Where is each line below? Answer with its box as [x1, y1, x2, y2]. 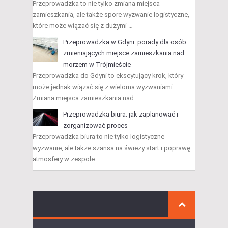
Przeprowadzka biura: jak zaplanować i [63, 110, 178, 119]
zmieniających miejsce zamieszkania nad [63, 49, 184, 58]
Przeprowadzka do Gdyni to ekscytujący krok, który [33, 72, 183, 80]
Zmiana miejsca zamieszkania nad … [33, 94, 140, 102]
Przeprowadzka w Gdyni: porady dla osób [63, 38, 186, 46]
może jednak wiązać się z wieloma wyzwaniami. [33, 83, 174, 91]
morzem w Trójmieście [63, 61, 131, 69]
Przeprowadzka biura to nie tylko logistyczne [33, 133, 164, 141]
